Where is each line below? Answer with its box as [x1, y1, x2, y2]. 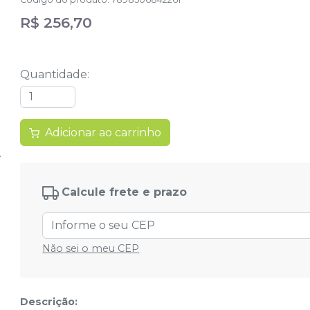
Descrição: [20, 295, 78, 309]
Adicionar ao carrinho [45, 126, 162, 140]
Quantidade [20, 68, 88, 81]
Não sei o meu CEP [42, 242, 140, 255]
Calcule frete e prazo [62, 185, 188, 199]
